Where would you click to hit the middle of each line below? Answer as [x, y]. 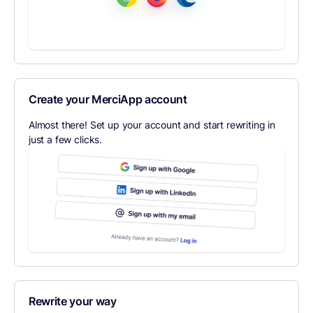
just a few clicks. [65, 139]
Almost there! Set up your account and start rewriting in [152, 124]
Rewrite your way [72, 301]
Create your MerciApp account [108, 99]
